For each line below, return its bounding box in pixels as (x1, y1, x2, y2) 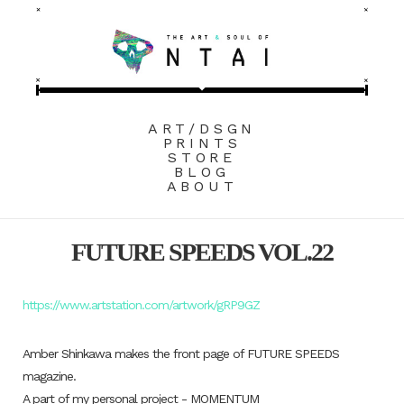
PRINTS (162, 134, 242, 152)
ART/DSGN (147, 120, 257, 138)
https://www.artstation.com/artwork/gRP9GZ (23, 298, 260, 313)
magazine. (23, 369, 76, 384)
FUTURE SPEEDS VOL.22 (71, 238, 333, 267)
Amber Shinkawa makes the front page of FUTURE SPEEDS (23, 346, 339, 362)
